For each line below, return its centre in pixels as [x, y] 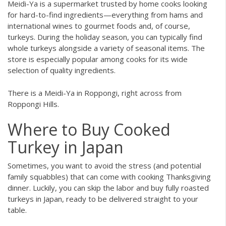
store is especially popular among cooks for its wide [98, 59]
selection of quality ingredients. [62, 70]
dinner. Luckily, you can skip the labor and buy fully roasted [108, 188]
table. [17, 210]
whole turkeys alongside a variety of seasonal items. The [106, 48]
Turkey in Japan [66, 147]
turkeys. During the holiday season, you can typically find [105, 37]
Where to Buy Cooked [89, 130]
